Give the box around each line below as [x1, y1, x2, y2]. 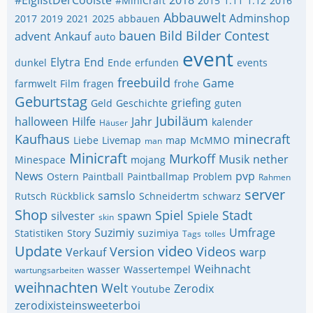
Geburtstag [15, 92, 87, 111]
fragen [83, 77, 114, 90]
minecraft [233, 131, 290, 147]
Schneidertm [139, 189, 199, 203]
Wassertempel [124, 263, 191, 276]
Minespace [15, 153, 66, 166]
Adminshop [229, 10, 290, 26]
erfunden [135, 56, 179, 69]
